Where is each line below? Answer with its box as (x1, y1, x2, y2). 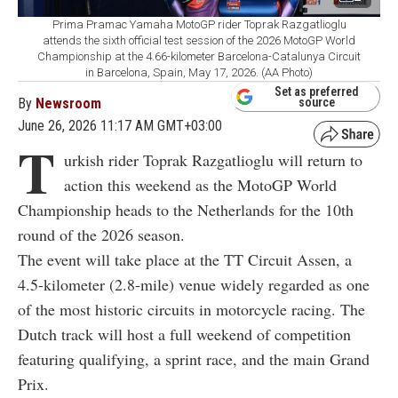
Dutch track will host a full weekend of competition (18, 322, 351, 345)
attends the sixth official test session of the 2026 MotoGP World (43, 33, 355, 47)
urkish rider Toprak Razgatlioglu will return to (64, 148, 362, 171)
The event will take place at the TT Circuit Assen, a (18, 248, 352, 270)
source (298, 94, 335, 109)
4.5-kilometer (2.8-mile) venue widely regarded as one (18, 273, 370, 295)
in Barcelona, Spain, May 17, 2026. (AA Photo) (85, 65, 313, 79)
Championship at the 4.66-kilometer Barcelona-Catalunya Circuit (37, 49, 361, 63)
